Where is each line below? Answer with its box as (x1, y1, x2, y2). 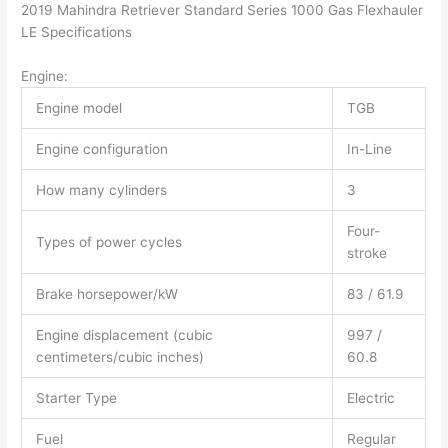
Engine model (35, 100, 122, 116)
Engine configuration (35, 141, 168, 157)
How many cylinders (35, 182, 167, 198)
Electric (346, 390, 395, 406)
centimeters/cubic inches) (35, 349, 204, 365)
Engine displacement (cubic (35, 327, 213, 343)
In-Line (346, 141, 392, 157)
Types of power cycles (35, 234, 182, 250)
